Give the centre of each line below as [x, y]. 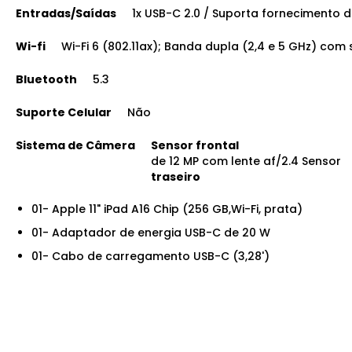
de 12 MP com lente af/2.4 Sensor [246, 161]
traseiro [176, 176]
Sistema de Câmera [75, 145]
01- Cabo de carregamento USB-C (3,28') [150, 256]
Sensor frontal [195, 145]
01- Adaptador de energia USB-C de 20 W [151, 232]
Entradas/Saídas [66, 13]
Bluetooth [46, 79]
